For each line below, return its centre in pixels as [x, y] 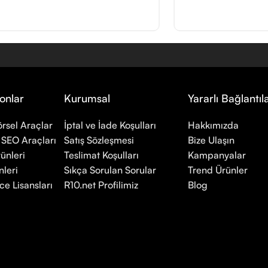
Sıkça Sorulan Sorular [110, 170]
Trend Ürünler [217, 170]
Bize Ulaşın [211, 140]
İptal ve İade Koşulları [110, 125]
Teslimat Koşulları [102, 155]
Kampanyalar [217, 155]
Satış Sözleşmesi [99, 140]
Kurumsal [87, 98]
